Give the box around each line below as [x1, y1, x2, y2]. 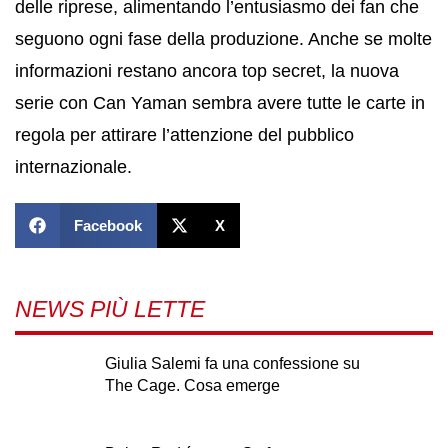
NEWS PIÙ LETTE [15, 296, 205, 322]
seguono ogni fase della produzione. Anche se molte [15, 28, 432, 49]
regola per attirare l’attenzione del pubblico [15, 124, 354, 145]
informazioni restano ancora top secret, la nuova [15, 60, 399, 81]
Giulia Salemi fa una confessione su [105, 355, 360, 372]
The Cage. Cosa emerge [105, 377, 280, 394]
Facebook [73, 217, 142, 234]
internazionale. [15, 156, 132, 177]
